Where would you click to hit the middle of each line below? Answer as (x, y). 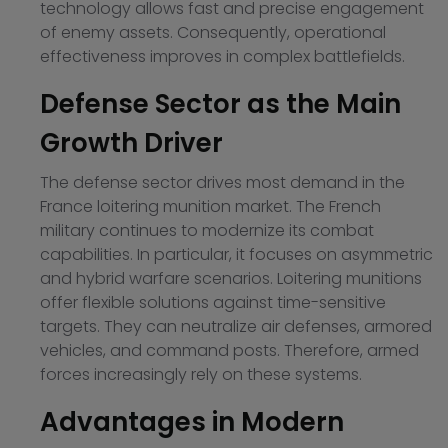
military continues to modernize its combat (207, 231)
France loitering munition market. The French (210, 207)
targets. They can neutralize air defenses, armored (236, 327)
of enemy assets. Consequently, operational (213, 33)
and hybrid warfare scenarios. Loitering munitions (231, 279)
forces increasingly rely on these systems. (201, 375)
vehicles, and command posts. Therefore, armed (229, 351)
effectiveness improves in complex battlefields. (222, 57)
